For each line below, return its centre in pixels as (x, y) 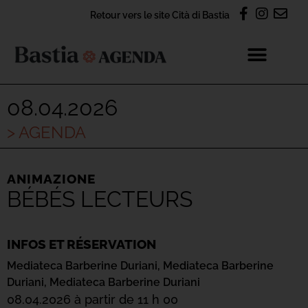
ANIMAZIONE (51, 179)
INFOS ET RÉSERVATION (81, 244)
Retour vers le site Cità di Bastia (160, 15)
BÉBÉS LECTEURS (100, 199)
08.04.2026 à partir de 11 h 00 (92, 299)
